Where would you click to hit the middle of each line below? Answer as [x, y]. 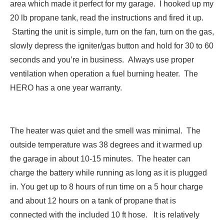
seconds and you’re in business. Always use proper [102, 60]
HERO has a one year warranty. [66, 88]
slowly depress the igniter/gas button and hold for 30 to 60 [112, 46]
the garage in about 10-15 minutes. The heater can [100, 159]
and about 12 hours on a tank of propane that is [93, 201]
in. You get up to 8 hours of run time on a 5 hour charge [106, 187]
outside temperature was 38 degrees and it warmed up [106, 145]
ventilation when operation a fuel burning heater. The [104, 74]
